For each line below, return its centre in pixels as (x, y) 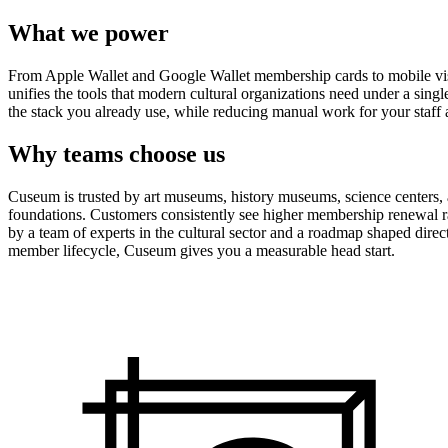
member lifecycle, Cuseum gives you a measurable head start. (201, 250)
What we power (88, 33)
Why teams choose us (116, 154)
